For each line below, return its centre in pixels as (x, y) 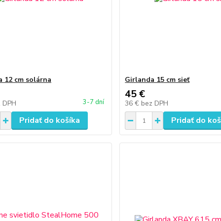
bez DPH (155, 103)
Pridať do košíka (49, 120)
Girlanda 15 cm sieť (157, 80)
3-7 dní (94, 102)
